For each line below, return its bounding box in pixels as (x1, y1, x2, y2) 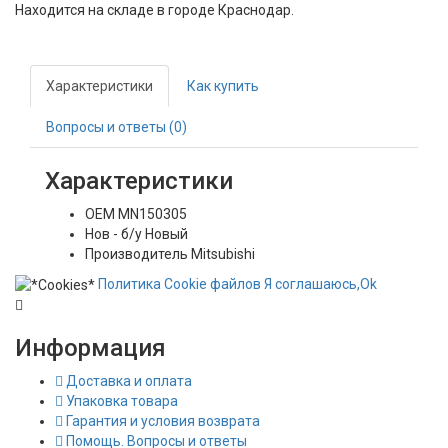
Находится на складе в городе (15, 2, 218, 19)
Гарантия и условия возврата (63, 413, 260, 430)
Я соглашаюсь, (264, 276, 360, 293)
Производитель (85, 246, 188, 263)
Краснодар (218, 2, 291, 19)
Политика (98, 276, 164, 293)
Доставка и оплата (63, 373, 192, 390)
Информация (15, 334, 166, 363)
